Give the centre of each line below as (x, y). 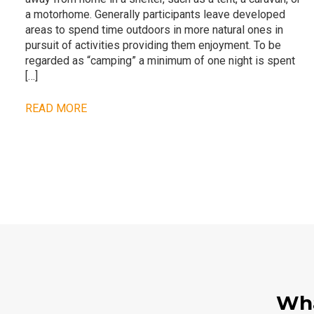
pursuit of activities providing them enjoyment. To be (153, 45)
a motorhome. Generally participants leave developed (155, 14)
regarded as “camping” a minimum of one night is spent (160, 60)
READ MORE (56, 108)
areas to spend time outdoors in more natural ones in (154, 29)
